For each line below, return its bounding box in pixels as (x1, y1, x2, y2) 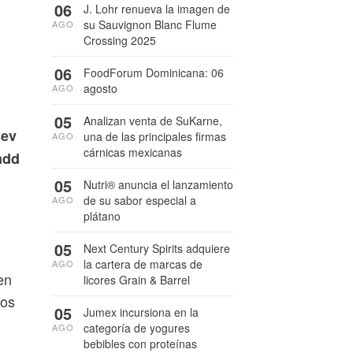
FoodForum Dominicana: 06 (84, 65, 224, 80)
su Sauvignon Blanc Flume (84, 17, 217, 32)
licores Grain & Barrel (84, 272, 190, 288)
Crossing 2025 (84, 32, 156, 48)
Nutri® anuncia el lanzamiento (84, 176, 233, 192)
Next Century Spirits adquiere (84, 240, 230, 256)
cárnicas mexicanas (84, 144, 182, 160)
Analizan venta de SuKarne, (84, 113, 222, 128)
